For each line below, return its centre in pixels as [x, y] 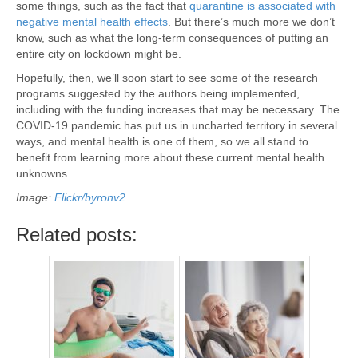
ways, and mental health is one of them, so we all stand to [162, 141]
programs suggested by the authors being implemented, [158, 93]
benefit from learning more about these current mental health [170, 157]
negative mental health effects [92, 21]
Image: [35, 197]
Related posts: [77, 234]
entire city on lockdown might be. [99, 53]
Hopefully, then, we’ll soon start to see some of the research [167, 77]
